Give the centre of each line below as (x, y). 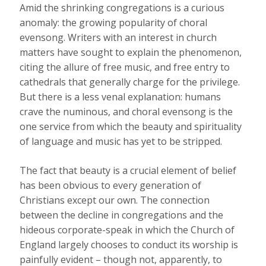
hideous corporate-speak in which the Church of (127, 230)
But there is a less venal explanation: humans (121, 97)
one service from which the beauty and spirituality (131, 127)
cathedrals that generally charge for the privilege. (130, 82)
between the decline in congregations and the (122, 215)
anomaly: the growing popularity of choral (114, 23)
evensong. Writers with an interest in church (118, 38)
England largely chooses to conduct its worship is (129, 245)
